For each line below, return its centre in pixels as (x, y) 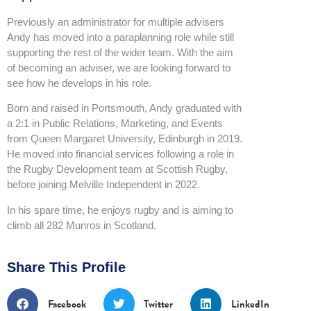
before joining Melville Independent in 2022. (103, 185)
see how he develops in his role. (79, 83)
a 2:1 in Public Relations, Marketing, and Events (115, 124)
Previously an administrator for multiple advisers (116, 22)
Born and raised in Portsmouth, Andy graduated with (124, 108)
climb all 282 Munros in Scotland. (82, 225)
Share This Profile (66, 268)
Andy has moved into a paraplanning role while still (120, 37)
